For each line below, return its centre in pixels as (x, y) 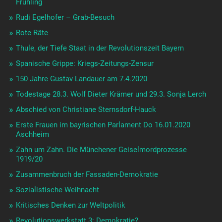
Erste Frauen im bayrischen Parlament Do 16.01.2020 (103, 125)
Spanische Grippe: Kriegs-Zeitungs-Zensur (84, 64)
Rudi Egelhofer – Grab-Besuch (65, 18)
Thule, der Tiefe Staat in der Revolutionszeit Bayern (100, 48)
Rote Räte (32, 33)
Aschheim (32, 135)
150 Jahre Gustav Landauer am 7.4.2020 (81, 79)
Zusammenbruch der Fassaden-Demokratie (87, 175)
